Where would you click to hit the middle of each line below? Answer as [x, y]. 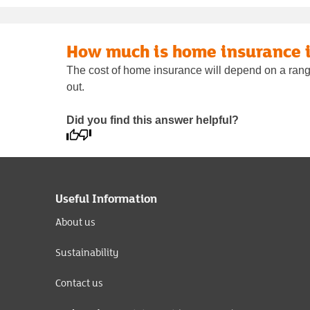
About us [75, 222]
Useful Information [106, 199]
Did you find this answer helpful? [153, 120]
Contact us [79, 283]
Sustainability [87, 253]
